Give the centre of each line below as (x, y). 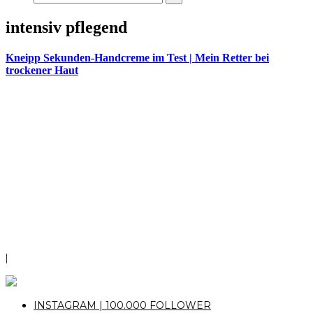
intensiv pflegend (66, 27)
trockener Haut (42, 71)
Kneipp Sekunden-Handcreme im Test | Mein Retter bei (137, 58)
